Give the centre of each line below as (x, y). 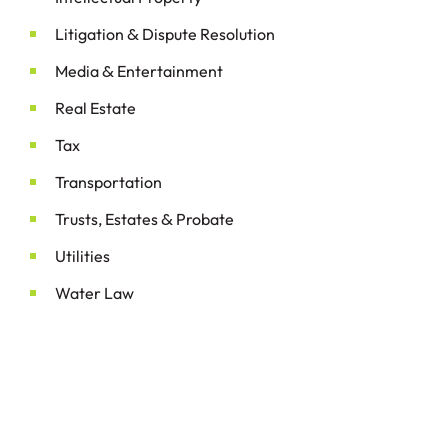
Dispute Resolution (207, 34)
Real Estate (95, 108)
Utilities (82, 256)
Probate (203, 219)
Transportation (108, 182)
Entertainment (168, 71)
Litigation (91, 34)
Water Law (94, 293)
